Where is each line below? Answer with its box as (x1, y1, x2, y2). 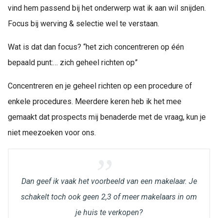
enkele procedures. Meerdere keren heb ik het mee (8, 97, 182, 106)
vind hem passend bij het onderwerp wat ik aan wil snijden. (8, 3, 206, 13)
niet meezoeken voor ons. (8, 128, 96, 137)
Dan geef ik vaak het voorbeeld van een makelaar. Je (21, 177, 197, 186)
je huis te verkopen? (75, 208, 143, 217)
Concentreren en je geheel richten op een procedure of (8, 81, 192, 91)
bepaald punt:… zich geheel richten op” (8, 58, 138, 67)
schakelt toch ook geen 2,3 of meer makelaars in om (21, 192, 197, 201)
